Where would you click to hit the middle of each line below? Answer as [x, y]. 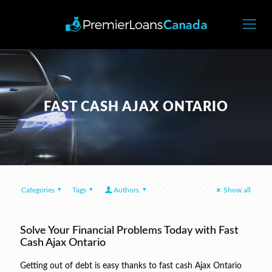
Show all [237, 190]
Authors [127, 190]
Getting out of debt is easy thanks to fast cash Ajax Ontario [131, 266]
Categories [38, 190]
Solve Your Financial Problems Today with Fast [129, 231]
